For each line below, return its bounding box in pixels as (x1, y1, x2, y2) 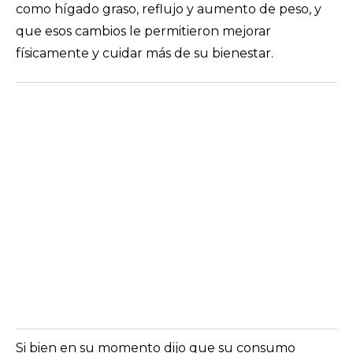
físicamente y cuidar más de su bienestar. (16, 46, 273, 61)
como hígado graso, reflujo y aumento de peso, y (16, 2, 321, 17)
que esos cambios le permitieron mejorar (16, 24, 271, 39)
